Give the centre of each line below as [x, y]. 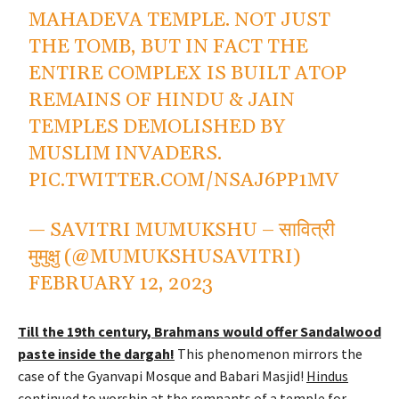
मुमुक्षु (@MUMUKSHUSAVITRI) [165, 257]
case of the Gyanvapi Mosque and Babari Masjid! [162, 375]
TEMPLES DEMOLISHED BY [157, 127]
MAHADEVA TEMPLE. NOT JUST [180, 20]
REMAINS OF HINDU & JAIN [162, 100]
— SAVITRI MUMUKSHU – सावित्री [182, 230]
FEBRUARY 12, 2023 [121, 284]
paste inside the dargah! [96, 353]
